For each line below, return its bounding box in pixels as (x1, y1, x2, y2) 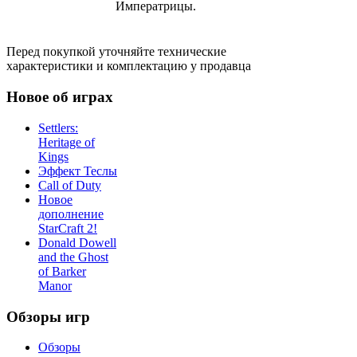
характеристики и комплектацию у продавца (6, 59, 251, 73)
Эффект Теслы (38, 163, 117, 178)
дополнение (38, 206, 104, 221)
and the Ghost (38, 249, 108, 264)
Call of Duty (38, 178, 101, 192)
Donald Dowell (38, 235, 116, 249)
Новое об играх (6, 88, 113, 106)
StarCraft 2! (38, 221, 97, 235)
